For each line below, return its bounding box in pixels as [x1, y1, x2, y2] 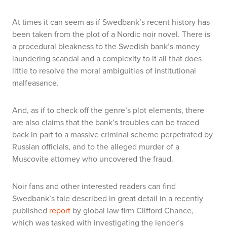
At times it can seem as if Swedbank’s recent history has [12, 16, 210, 28]
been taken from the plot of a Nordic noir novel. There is [12, 28, 210, 40]
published [12, 205, 47, 216]
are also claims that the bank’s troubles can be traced [12, 117, 199, 128]
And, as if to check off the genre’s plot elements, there [12, 104, 204, 116]
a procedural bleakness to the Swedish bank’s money [12, 41, 200, 52]
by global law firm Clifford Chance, [72, 205, 194, 216]
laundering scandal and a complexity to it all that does [12, 53, 202, 64]
